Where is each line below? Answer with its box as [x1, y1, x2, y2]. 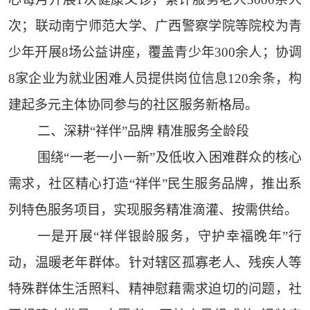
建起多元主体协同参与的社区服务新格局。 [8, 98, 258, 113]
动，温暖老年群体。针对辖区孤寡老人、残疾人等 [8, 255, 302, 271]
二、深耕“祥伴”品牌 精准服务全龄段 [37, 124, 249, 139]
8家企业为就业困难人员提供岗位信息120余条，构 [8, 71, 302, 86]
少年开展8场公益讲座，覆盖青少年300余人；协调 [8, 45, 302, 60]
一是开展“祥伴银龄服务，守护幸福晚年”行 [37, 229, 302, 244]
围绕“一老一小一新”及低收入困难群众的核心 [37, 150, 302, 165]
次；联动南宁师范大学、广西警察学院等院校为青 [8, 19, 302, 34]
